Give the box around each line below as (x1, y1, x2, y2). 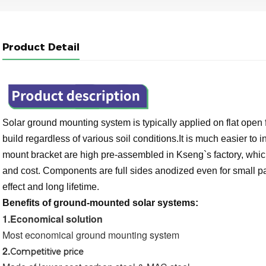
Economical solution (9, 212, 103, 226)
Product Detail (2, 41, 80, 53)
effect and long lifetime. (2, 182, 102, 192)
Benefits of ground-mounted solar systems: (2, 198, 198, 208)
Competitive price (9, 246, 83, 258)
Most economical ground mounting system (2, 228, 179, 242)
